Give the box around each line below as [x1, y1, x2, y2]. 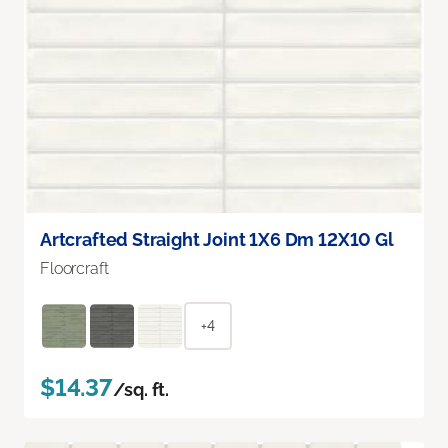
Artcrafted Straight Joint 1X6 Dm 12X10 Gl [40, 228, 394, 250]
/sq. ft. [112, 378, 170, 400]
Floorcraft [40, 258, 109, 278]
